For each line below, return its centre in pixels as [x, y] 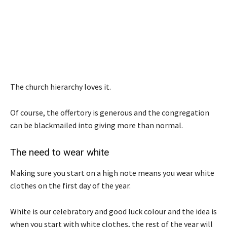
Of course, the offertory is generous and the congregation [110, 112]
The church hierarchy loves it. [61, 86]
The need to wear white [60, 152]
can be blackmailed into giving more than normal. [97, 125]
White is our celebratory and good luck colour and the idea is [113, 211]
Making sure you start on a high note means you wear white [112, 173]
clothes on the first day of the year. [70, 185]
